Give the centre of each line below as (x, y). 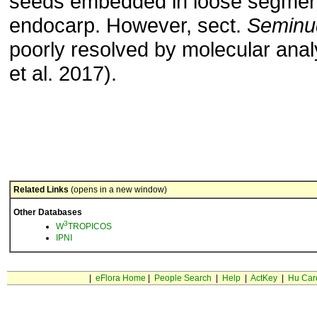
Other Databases (48, 212)
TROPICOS (90, 226)
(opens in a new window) (118, 190)
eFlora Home (120, 278)
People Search (183, 278)
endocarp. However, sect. (128, 25)
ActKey (264, 278)
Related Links (41, 190)
